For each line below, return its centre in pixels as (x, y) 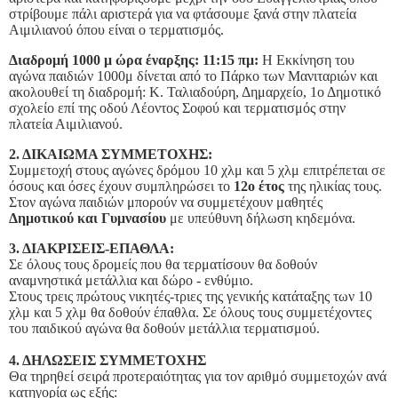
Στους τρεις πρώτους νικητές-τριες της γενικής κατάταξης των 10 (191, 296)
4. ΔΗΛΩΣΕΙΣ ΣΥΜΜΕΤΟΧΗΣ (107, 360)
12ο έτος (259, 186)
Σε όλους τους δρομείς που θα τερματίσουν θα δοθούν (163, 264)
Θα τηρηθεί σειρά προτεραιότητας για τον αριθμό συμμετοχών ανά (198, 376)
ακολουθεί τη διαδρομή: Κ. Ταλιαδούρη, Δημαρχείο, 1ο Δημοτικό (195, 92)
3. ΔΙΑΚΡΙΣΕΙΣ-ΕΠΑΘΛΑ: (92, 248)
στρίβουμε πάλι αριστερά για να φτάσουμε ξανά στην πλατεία (183, 14)
